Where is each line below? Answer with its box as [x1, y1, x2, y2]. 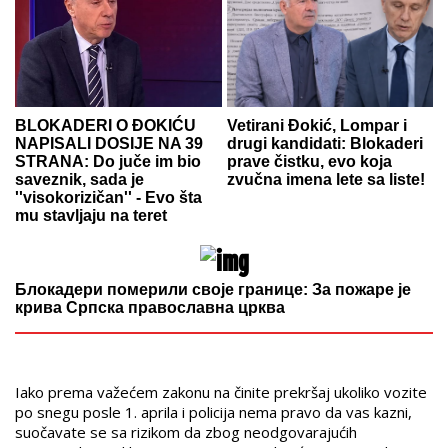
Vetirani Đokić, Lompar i [226, 117, 407, 135]
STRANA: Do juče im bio [15, 153, 201, 171]
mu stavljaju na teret [15, 207, 167, 225]
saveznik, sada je [15, 171, 144, 189]
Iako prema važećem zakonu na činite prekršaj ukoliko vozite [15, 382, 427, 403]
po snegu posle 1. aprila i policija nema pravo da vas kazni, [15, 402, 412, 423]
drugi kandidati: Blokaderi [226, 135, 423, 153]
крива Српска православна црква [15, 299, 285, 317]
